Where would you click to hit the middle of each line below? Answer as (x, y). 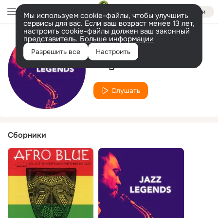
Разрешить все (56, 52)
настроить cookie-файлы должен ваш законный (107, 31)
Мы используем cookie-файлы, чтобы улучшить (106, 16)
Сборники (27, 135)
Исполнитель (118, 45)
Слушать (126, 90)
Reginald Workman (145, 64)
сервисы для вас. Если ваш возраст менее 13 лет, (109, 23)
